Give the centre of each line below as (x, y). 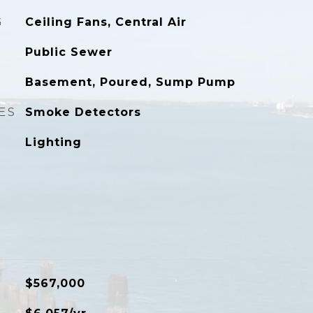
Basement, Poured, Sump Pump (130, 82)
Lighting (53, 142)
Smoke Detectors (83, 112)
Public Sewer (68, 52)
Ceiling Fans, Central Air (105, 22)
